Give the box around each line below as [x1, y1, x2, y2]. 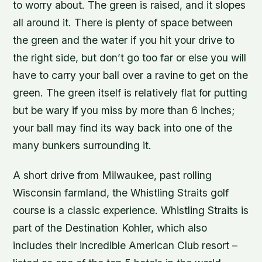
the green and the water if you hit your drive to [13, 34, 235, 47]
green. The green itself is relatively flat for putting [13, 87, 248, 99]
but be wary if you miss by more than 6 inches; [13, 104, 236, 117]
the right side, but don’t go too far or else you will [13, 51, 247, 64]
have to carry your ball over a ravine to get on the [13, 69, 249, 82]
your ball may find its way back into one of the [13, 122, 233, 135]
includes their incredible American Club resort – [13, 239, 238, 252]
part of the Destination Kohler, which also [13, 222, 208, 235]
